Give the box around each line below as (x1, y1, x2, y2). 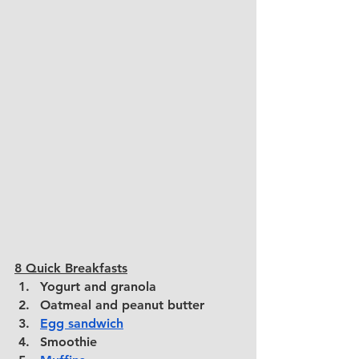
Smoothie (40, 334, 97, 350)
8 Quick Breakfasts (14, 260, 127, 276)
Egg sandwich (40, 316, 123, 332)
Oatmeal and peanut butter (40, 297, 204, 313)
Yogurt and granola (40, 279, 156, 295)
